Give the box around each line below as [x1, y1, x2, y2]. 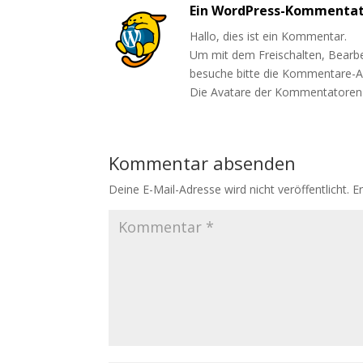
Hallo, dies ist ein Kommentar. [190, 28, 348, 44]
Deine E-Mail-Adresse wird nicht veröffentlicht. [109, 181, 350, 197]
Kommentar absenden [109, 151, 297, 175]
